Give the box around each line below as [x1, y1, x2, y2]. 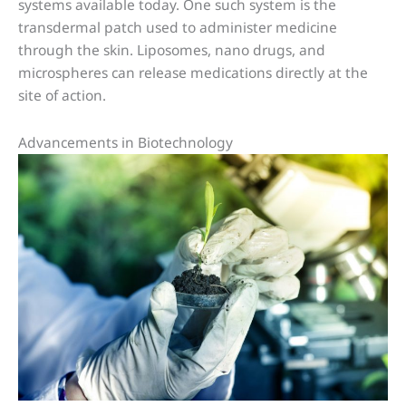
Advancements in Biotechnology [18, 131, 233, 152]
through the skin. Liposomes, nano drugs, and [18, 39, 325, 60]
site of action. [18, 84, 106, 105]
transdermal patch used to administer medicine [18, 16, 337, 37]
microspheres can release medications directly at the [18, 62, 368, 82]
